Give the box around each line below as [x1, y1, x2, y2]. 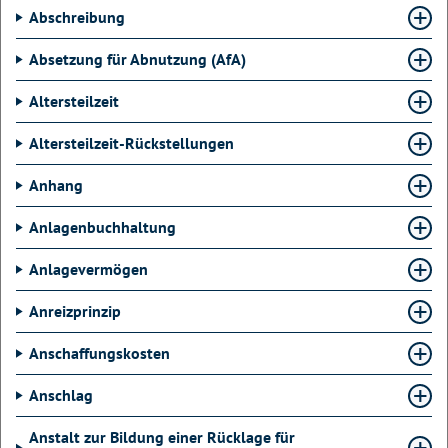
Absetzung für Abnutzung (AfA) [29, 49, 246, 69]
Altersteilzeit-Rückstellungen [29, 133, 234, 153]
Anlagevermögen [29, 259, 148, 279]
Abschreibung [29, 7, 125, 27]
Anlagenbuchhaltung [29, 217, 176, 237]
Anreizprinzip [29, 301, 121, 321]
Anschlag [29, 385, 93, 405]
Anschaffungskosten [29, 343, 170, 363]
